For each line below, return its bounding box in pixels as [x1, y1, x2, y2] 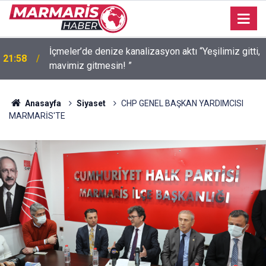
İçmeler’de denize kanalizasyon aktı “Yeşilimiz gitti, [49, 46, 242, 57]
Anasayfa [23, 99, 61, 108]
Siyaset [76, 99, 106, 108]
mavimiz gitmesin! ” [49, 60, 132, 71]
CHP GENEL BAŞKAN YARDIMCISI [121, 99, 243, 108]
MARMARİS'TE [9, 111, 65, 121]
